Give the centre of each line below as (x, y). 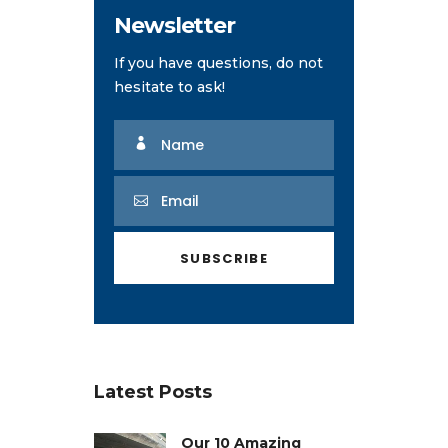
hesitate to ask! (169, 86)
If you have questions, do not (218, 62)
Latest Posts (153, 391)
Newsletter (174, 25)
